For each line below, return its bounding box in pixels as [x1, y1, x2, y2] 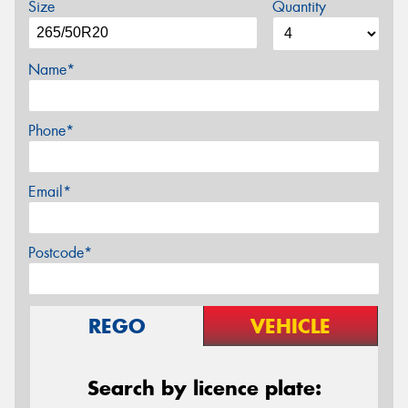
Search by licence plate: [87, 374, 321, 401]
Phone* [28, 120, 74, 140]
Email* [28, 181, 71, 201]
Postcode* [28, 242, 92, 262]
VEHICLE [250, 312, 331, 339]
